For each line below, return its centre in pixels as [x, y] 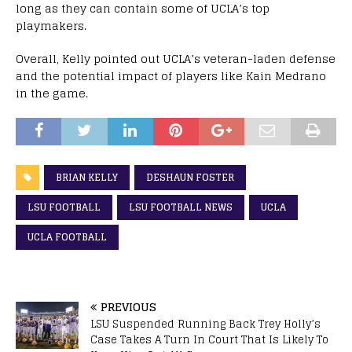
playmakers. [51, 25]
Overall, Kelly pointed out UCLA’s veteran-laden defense [176, 58]
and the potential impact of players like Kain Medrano [171, 75]
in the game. [52, 93]
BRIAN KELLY [87, 177]
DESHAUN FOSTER [190, 177]
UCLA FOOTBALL [67, 236]
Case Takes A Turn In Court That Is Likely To [209, 339]
